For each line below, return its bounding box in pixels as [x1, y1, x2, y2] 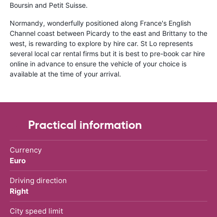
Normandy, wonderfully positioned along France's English [10, 18, 191, 27]
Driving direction [10, 175, 67, 185]
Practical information [28, 117, 142, 132]
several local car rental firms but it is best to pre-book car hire [10, 49, 205, 58]
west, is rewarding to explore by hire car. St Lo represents [10, 39, 193, 47]
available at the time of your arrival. [10, 69, 121, 78]
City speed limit [10, 206, 63, 216]
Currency [10, 145, 42, 155]
